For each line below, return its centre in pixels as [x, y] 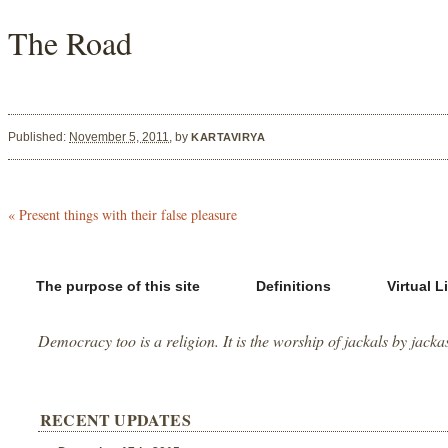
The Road [70, 43]
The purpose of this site [118, 285]
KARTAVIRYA [228, 136]
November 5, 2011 [119, 136]
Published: [38, 136]
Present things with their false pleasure [126, 214]
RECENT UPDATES [115, 419]
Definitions [293, 285]
